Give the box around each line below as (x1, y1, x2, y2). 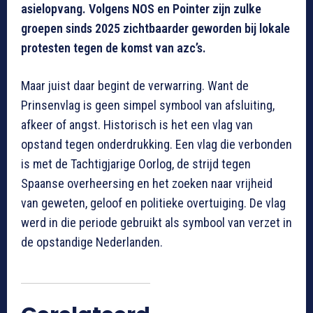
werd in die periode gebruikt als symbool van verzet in (21, 215, 292, 231)
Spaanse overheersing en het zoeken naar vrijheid (21, 176, 272, 191)
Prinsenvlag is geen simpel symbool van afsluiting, (21, 98, 275, 113)
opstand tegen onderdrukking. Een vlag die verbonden (21, 137, 292, 152)
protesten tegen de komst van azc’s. (21, 41, 206, 56)
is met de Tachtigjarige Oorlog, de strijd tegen (21, 156, 251, 172)
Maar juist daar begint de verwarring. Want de (21, 78, 249, 94)
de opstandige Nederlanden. (21, 235, 163, 250)
